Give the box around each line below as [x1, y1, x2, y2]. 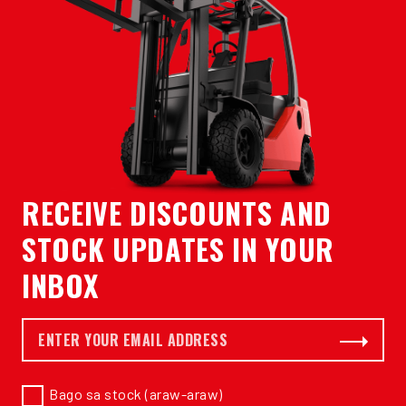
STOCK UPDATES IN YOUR [22, 227, 335, 270]
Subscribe [339, 329, 399, 347]
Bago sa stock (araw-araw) [49, 384, 223, 402]
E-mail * [23, 320, 75, 338]
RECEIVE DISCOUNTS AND [22, 190, 333, 234]
